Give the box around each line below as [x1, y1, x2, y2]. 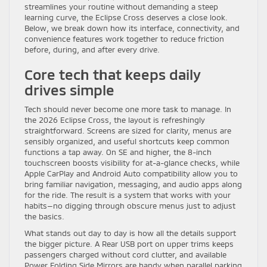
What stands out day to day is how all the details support [24, 228, 236, 238]
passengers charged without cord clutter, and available [24, 250, 226, 260]
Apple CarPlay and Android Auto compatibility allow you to [24, 169, 238, 179]
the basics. [24, 212, 64, 222]
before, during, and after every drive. [24, 45, 160, 55]
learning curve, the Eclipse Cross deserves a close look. [24, 13, 228, 23]
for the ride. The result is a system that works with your [24, 190, 231, 200]
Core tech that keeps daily [24, 66, 201, 83]
